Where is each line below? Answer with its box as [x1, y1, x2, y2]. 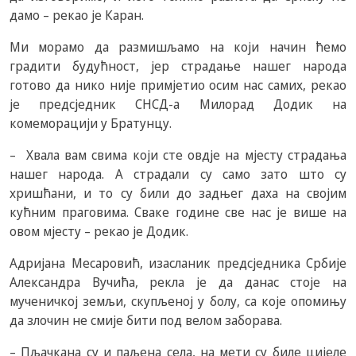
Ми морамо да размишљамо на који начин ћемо [10, 38, 346, 56]
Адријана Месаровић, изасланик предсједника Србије [10, 254, 346, 273]
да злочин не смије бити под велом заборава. [10, 311, 282, 330]
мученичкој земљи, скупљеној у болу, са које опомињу [10, 292, 346, 311]
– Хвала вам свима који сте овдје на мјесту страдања [10, 146, 346, 164]
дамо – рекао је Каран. [10, 6, 144, 25]
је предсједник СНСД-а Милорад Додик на [10, 95, 346, 114]
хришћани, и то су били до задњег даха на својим [10, 184, 346, 203]
